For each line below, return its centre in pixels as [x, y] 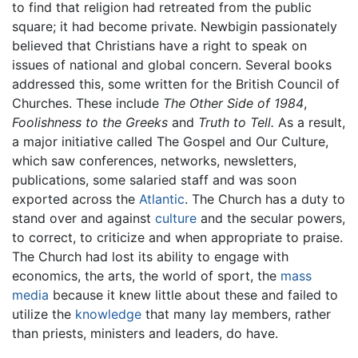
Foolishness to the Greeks [90, 123]
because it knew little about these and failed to [193, 295]
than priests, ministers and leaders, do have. [145, 334]
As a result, [310, 123]
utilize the [44, 314]
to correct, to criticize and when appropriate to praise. [177, 238]
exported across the [76, 199]
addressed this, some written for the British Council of [176, 84]
